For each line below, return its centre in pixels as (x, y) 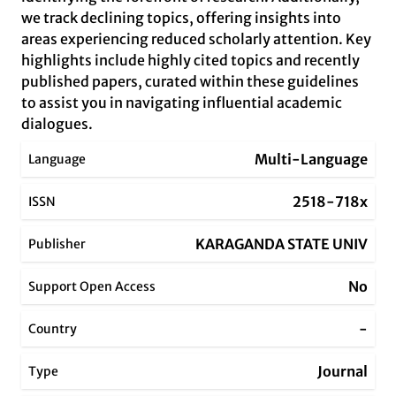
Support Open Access (92, 286)
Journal (343, 371)
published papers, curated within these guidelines (190, 81)
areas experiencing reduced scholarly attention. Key (196, 39)
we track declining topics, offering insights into (181, 18)
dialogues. (57, 124)
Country (53, 329)
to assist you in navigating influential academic (182, 103)
